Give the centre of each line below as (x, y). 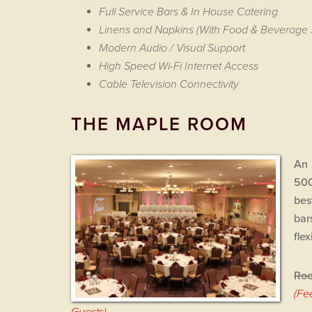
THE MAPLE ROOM (159, 124)
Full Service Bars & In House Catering (188, 12)
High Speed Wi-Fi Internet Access (179, 66)
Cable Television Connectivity (169, 84)
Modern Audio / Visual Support (172, 48)
